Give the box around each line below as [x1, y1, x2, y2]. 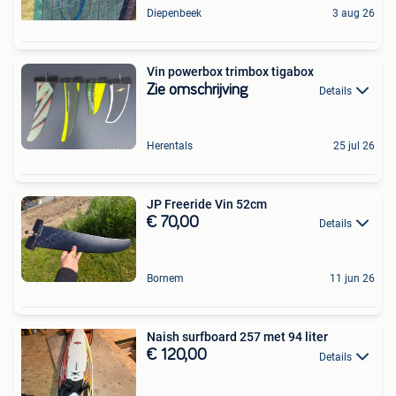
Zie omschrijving [147, 81, 247, 98]
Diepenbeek [147, 6, 202, 19]
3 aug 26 [332, 6, 375, 19]
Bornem [147, 272, 184, 286]
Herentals [147, 139, 193, 152]
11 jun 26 [330, 272, 375, 286]
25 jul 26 [333, 139, 375, 152]
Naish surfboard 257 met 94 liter [147, 330, 328, 345]
